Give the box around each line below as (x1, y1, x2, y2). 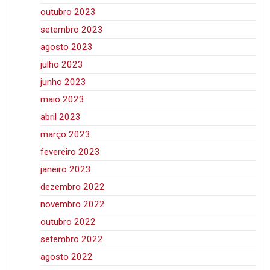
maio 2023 (40, 94, 85, 105)
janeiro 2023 (40, 164, 92, 175)
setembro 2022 (40, 234, 104, 245)
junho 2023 (40, 77, 87, 88)
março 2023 (40, 129, 91, 140)
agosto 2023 (40, 42, 93, 53)
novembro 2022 (40, 199, 105, 210)
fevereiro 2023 (40, 146, 101, 158)
